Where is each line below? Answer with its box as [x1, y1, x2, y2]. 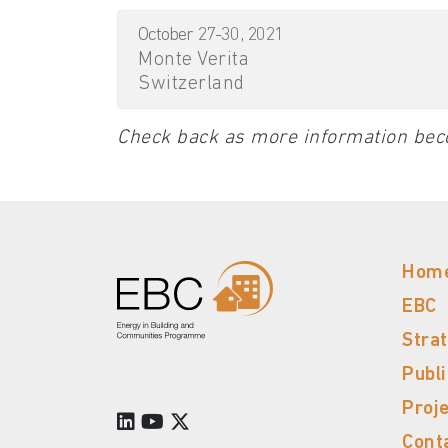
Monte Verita [138, 49, 249, 70]
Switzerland [138, 73, 245, 94]
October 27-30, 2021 [138, 25, 283, 45]
